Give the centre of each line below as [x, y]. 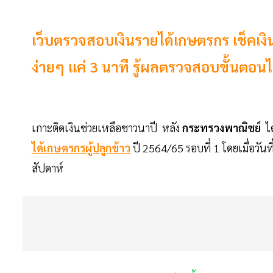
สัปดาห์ [48, 168]
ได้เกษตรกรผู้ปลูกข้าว [81, 148]
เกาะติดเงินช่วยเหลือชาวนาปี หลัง [107, 128]
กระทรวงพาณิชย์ [222, 128]
